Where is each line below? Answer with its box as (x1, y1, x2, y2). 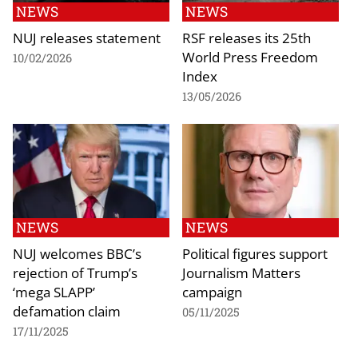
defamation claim (13, 300, 121, 320)
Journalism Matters (182, 262, 300, 282)
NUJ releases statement (13, 28, 161, 48)
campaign (182, 281, 242, 301)
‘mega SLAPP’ (13, 281, 95, 301)
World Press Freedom (182, 47, 318, 67)
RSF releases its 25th (182, 28, 311, 48)
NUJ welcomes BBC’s (13, 243, 141, 263)
